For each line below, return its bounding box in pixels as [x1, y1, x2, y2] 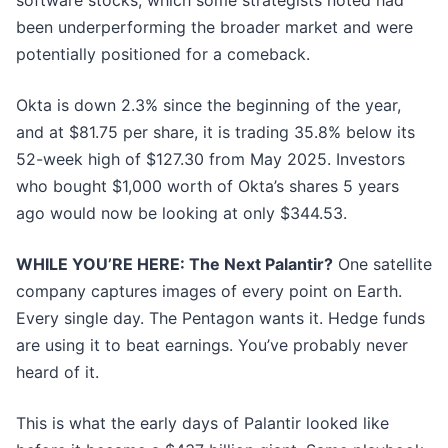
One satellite [333, 254, 432, 275]
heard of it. [16, 362, 99, 383]
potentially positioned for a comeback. [16, 44, 310, 65]
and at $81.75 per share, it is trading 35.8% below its [16, 122, 415, 143]
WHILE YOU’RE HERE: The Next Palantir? [16, 254, 333, 275]
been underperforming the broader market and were [16, 17, 413, 38]
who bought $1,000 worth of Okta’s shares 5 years [16, 176, 399, 197]
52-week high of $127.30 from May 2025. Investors [16, 149, 405, 170]
